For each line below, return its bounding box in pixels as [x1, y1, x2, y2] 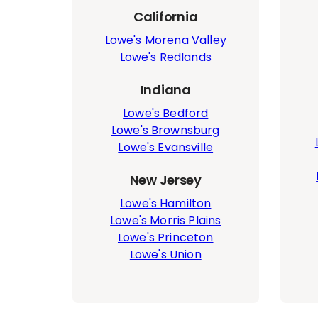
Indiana [140, 81, 191, 99]
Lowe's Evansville [118, 139, 214, 155]
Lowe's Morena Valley [104, 32, 226, 48]
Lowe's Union [129, 246, 202, 263]
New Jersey [129, 171, 202, 189]
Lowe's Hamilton [120, 195, 212, 212]
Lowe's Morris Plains [110, 212, 221, 229]
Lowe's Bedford [123, 105, 209, 121]
